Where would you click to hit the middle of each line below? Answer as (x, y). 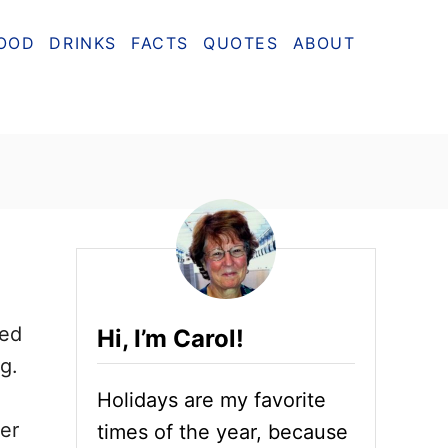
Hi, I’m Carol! (170, 338)
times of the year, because (222, 432)
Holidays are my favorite (211, 400)
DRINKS (83, 42)
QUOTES (241, 42)
